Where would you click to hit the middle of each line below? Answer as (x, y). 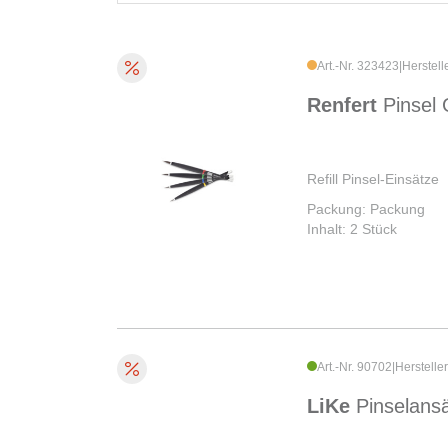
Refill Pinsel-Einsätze (373, 179)
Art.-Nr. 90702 (354, 367)
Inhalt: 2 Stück (352, 229)
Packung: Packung (366, 209)
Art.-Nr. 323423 (358, 66)
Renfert (345, 105)
